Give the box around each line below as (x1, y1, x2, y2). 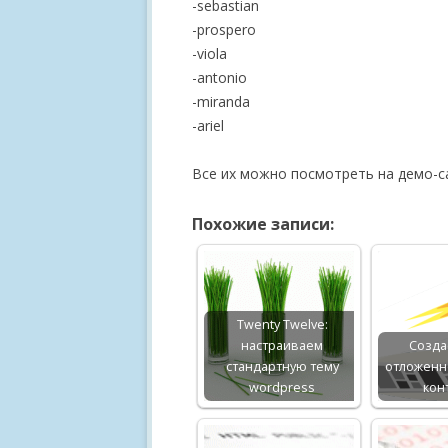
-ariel (192, 115, 224, 135)
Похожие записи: (192, 212, 334, 235)
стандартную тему (225, 357, 339, 375)
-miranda (192, 91, 250, 111)
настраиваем (241, 336, 323, 354)
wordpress (249, 378, 315, 396)
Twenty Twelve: (236, 315, 328, 333)
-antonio (192, 67, 247, 87)
